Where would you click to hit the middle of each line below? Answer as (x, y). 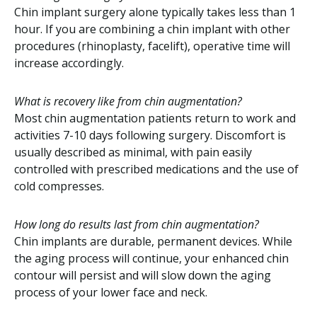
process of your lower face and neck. (111, 292)
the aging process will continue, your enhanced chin (151, 258)
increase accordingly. (69, 63)
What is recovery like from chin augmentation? (128, 101)
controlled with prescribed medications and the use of (156, 169)
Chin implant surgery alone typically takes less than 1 (155, 12)
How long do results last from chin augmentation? (137, 224)
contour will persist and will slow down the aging (143, 275)
